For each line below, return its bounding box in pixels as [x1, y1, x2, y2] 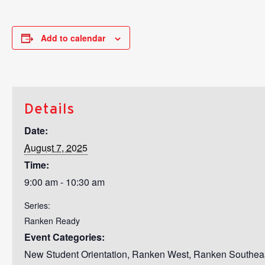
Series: [24, 199, 50, 211]
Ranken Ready [24, 214, 80, 227]
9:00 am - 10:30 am [24, 174, 105, 189]
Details [24, 100, 75, 117]
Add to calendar [41, 31, 105, 44]
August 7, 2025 [24, 140, 88, 154]
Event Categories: [24, 230, 105, 244]
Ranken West [132, 247, 189, 261]
